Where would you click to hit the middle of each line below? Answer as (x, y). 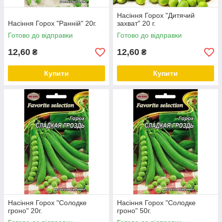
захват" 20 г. (136, 23)
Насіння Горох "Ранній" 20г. (52, 23)
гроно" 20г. (25, 211)
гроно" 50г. (134, 211)
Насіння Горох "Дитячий (156, 15)
